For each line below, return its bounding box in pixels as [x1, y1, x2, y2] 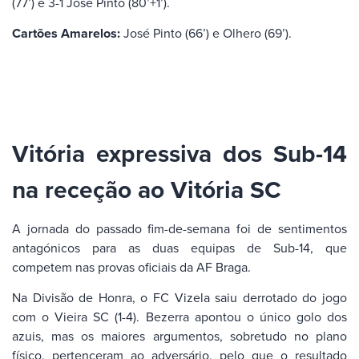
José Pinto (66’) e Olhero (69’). [120, 24, 292, 42]
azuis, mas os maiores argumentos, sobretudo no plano [12, 327, 347, 345]
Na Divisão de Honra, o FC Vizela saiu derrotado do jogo [12, 288, 347, 307]
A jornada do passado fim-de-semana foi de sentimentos [12, 219, 347, 237]
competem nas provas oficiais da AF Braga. [12, 257, 251, 276]
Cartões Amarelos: [12, 24, 120, 43]
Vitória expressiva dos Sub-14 [12, 135, 347, 171]
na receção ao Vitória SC [12, 171, 281, 207]
